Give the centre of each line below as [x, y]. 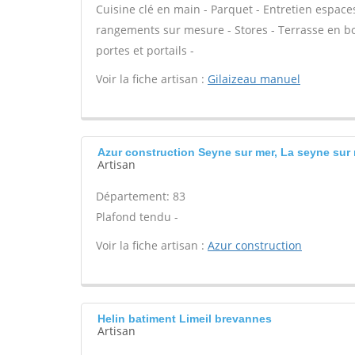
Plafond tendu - [137, 217]
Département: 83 [141, 196]
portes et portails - [145, 50]
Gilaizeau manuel [254, 79]
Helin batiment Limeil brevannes [185, 319]
